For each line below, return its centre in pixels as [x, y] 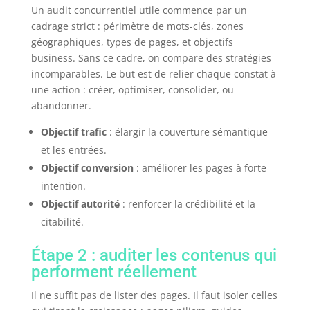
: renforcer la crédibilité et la [187, 204]
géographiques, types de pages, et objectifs [132, 42]
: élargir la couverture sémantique [187, 132]
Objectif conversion [87, 168]
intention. [63, 186]
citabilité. [62, 222]
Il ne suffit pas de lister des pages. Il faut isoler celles [154, 295]
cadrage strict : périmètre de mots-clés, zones [137, 26]
